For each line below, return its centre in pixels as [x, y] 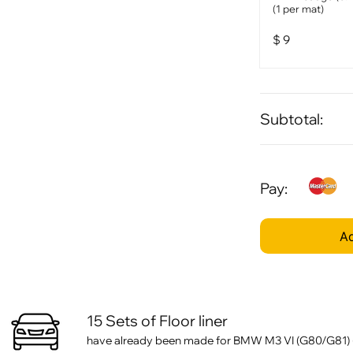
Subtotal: [292, 119]
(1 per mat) [298, 9]
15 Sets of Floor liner [157, 321]
